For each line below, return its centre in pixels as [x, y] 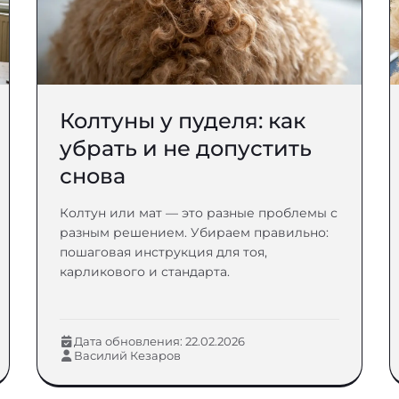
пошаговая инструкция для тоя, [163, 252]
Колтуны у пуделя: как [182, 121]
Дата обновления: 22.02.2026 [159, 341]
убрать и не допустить [185, 148]
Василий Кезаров [127, 355]
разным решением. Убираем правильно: [194, 232]
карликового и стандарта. [144, 272]
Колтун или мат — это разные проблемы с [198, 213]
